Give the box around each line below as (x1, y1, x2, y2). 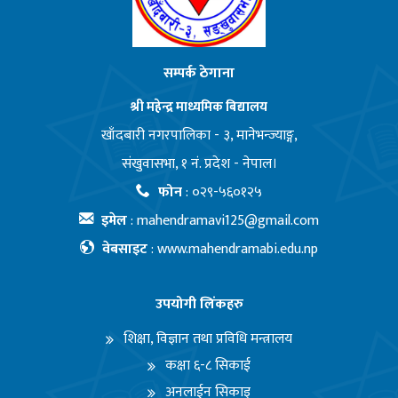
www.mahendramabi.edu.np (157, 237, 318, 262)
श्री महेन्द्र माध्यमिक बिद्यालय (131, 95, 267, 118)
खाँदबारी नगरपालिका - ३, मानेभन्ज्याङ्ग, (100, 123, 298, 148)
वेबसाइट (99, 237, 147, 262)
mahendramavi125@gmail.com (137, 209, 319, 234)
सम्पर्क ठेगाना (163, 60, 235, 85)
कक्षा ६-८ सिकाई (165, 354, 251, 378)
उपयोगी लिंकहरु (155, 292, 243, 317)
